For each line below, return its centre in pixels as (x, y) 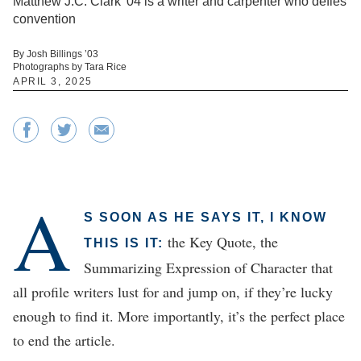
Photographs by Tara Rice (70, 66)
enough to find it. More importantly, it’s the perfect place (179, 315)
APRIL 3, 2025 (53, 81)
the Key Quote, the (221, 241)
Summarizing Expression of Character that (208, 267)
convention (44, 19)
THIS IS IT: (124, 243)
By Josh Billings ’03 (56, 54)
